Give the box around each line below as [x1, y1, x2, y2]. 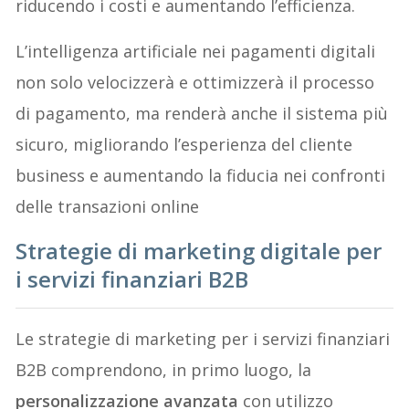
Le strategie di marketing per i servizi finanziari [16, 327, 391, 350]
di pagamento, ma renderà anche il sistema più [16, 101, 389, 124]
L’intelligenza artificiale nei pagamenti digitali [16, 39, 376, 62]
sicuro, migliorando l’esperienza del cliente [16, 132, 353, 155]
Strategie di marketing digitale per [16, 235, 383, 266]
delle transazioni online [16, 194, 200, 217]
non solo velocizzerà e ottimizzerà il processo [16, 70, 375, 93]
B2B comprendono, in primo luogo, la [16, 358, 312, 381]
